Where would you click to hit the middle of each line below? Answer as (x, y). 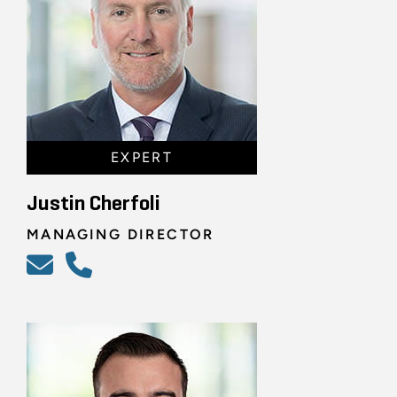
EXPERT (142, 157)
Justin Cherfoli (93, 203)
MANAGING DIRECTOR (121, 234)
